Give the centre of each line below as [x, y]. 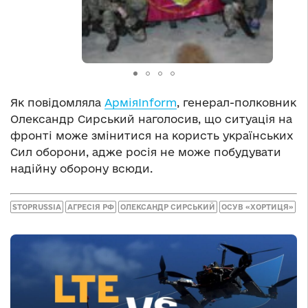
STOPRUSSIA [37, 207]
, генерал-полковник [236, 103]
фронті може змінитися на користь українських [152, 136]
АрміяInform [141, 103]
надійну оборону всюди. [81, 169]
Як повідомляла [57, 103]
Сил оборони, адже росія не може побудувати [146, 152]
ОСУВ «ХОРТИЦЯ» [257, 207]
